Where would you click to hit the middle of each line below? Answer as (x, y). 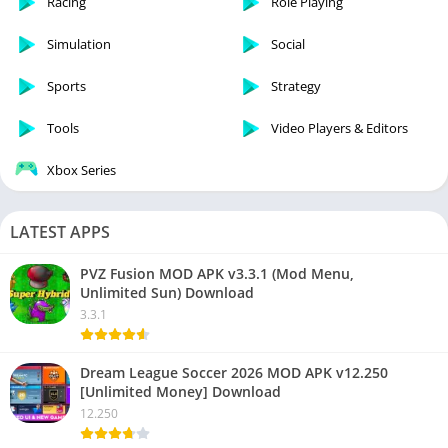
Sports (66, 86)
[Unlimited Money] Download (180, 392)
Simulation (79, 44)
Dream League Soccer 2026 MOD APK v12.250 (234, 373)
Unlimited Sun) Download (167, 293)
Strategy (296, 86)
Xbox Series (81, 170)
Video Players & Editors (339, 128)
